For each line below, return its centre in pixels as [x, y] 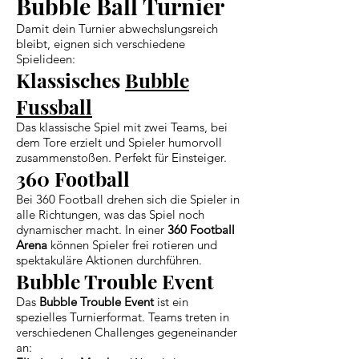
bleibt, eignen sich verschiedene [101, 43]
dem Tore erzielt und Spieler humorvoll [119, 142]
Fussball [54, 106]
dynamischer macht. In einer [92, 229]
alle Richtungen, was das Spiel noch [110, 214]
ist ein [171, 301]
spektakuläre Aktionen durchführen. [109, 260]
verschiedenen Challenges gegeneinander [127, 332]
